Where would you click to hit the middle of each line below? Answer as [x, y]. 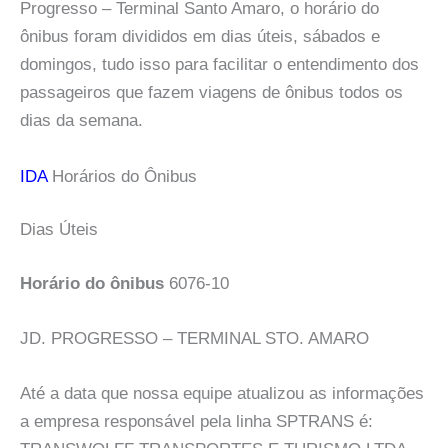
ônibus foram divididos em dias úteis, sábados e [200, 37]
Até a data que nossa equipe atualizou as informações [222, 394]
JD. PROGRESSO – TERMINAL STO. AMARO [194, 338]
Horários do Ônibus [122, 176]
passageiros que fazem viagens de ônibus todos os [211, 93]
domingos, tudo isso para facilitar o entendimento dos [219, 65]
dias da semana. [81, 121]
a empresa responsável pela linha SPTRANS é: [196, 422]
